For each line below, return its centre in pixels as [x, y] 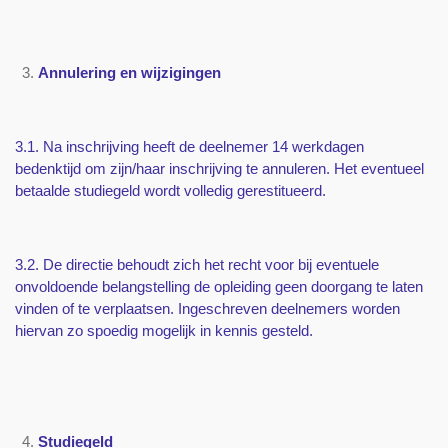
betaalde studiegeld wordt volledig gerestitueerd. [170, 191]
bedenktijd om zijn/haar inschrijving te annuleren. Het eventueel [219, 169]
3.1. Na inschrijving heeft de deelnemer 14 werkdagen [189, 147]
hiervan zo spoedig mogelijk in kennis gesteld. [164, 331]
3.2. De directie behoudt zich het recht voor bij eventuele [197, 265]
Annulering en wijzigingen [129, 73]
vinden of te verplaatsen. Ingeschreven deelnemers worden [207, 309]
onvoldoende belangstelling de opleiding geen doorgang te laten [219, 287]
